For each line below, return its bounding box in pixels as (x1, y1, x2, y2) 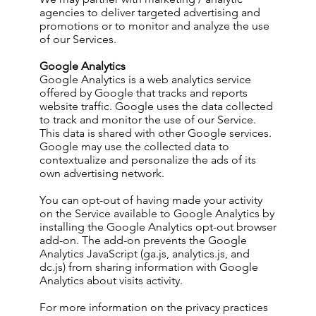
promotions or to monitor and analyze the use (39, 19, 269, 32)
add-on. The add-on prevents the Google (39, 233, 247, 247)
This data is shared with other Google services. (39, 126, 272, 140)
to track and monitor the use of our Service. (39, 113, 256, 126)
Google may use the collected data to (39, 140, 229, 153)
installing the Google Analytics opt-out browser (39, 220, 276, 233)
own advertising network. (39, 166, 164, 180)
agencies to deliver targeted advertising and (39, 6, 260, 19)
